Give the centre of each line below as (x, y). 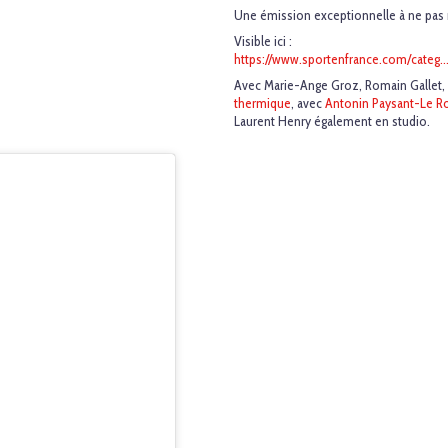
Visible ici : (263, 41)
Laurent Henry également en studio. (332, 121)
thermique (262, 103)
